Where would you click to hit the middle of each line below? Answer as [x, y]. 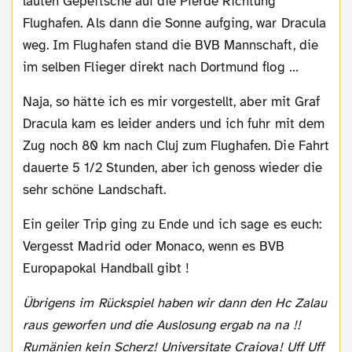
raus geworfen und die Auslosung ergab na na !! [162, 324]
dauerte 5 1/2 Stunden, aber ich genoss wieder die [172, 167]
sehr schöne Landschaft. [94, 189]
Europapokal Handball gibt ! [106, 268]
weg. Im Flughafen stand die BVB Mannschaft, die [170, 45]
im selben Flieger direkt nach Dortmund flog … [161, 67]
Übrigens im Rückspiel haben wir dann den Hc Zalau [27, 302]
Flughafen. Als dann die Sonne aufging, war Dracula [174, 23]
